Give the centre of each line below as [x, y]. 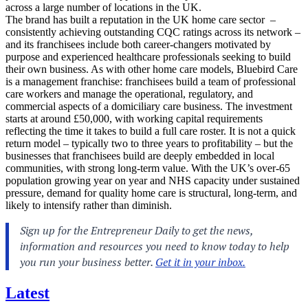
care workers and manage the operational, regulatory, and [129, 94]
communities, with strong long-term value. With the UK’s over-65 [148, 168]
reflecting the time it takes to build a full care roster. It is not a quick [151, 131]
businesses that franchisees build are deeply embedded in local [140, 156]
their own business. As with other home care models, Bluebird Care [152, 69]
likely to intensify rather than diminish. [89, 206]
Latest [27, 293]
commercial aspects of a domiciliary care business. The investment [149, 107]
